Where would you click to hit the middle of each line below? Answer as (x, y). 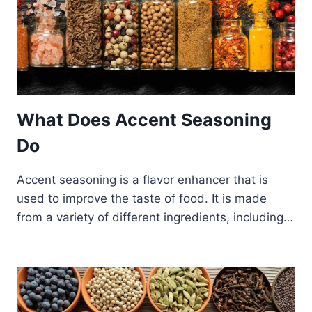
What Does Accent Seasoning (144, 120)
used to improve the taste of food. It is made (142, 199)
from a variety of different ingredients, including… (155, 218)
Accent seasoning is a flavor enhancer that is (142, 180)
